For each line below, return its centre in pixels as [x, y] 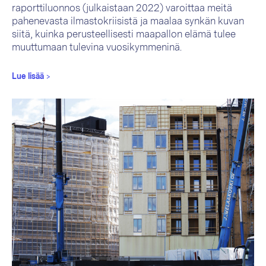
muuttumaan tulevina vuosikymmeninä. [97, 47]
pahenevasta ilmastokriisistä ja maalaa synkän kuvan [128, 21]
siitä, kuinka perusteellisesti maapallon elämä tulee [124, 34]
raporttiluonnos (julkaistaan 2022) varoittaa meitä [122, 8]
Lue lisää [29, 77]
